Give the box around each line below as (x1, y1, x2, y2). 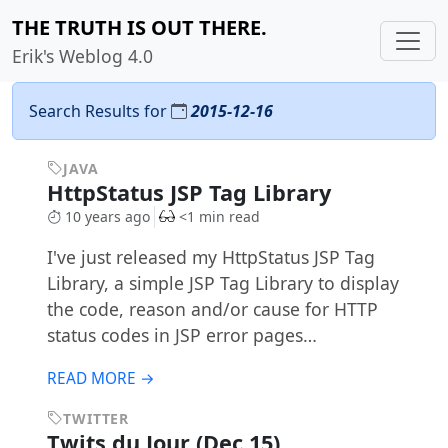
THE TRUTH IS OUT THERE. (12, 14, 267, 41)
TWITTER (63, 409, 130, 429)
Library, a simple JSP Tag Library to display (46, 271, 399, 296)
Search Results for (29, 100, 171, 122)
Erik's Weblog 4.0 (12, 44, 153, 68)
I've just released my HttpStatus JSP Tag (46, 245, 375, 270)
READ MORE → (46, 368, 155, 390)
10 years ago (64, 207, 150, 226)
